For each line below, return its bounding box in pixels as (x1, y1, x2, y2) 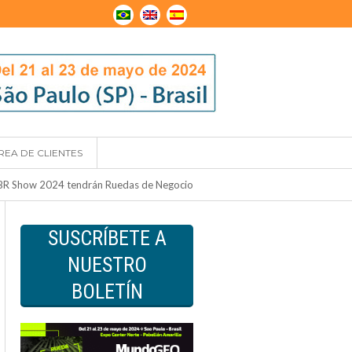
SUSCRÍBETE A (47, 226, 167, 250)
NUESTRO (67, 253, 147, 277)
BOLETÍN (71, 280, 143, 303)
